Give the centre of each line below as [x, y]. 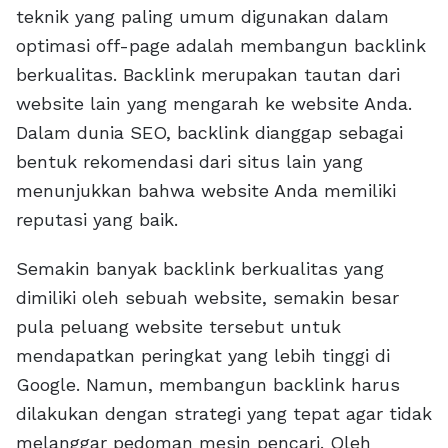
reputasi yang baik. [97, 220]
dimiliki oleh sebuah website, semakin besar [207, 298]
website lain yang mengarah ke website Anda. [214, 104]
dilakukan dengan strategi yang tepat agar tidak [224, 414]
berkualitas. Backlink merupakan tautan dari [208, 75]
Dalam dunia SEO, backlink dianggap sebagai [209, 133]
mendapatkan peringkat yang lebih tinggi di [203, 356]
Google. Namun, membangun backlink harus [208, 385]
